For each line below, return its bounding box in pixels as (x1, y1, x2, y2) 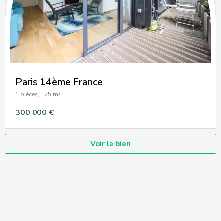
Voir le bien (90, 138, 131, 148)
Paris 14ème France (15, 75, 103, 89)
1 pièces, (15, 90, 39, 98)
